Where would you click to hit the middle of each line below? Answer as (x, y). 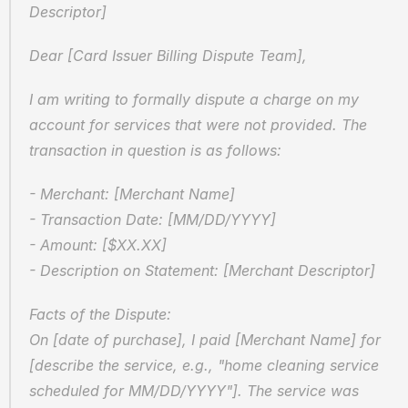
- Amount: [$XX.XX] (102, 245)
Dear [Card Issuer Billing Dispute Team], (168, 56)
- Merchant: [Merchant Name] (137, 194)
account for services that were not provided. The (198, 125)
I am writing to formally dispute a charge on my (194, 99)
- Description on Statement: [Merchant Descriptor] (202, 270)
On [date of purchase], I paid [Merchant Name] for (205, 340)
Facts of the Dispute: (105, 314)
